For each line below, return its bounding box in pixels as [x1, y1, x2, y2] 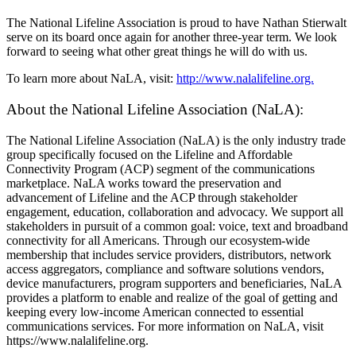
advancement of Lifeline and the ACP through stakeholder [6, 190, 297, 204]
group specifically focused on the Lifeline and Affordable [6, 147, 292, 161]
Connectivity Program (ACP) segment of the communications [6, 161, 315, 176]
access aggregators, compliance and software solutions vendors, [6, 261, 324, 276]
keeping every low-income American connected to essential [6, 304, 304, 319]
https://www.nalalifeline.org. [6, 333, 149, 347]
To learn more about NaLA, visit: [6, 72, 176, 86]
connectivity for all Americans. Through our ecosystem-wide [6, 233, 310, 247]
